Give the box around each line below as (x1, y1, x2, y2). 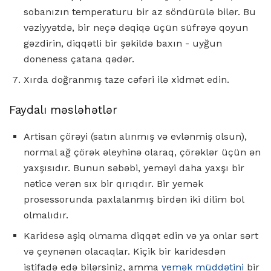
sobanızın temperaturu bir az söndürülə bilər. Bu (24, 5, 256, 18)
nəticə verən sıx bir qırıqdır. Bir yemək (24, 178, 203, 190)
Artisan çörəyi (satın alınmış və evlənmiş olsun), (24, 131, 247, 143)
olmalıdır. (24, 209, 68, 221)
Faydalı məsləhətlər (9, 103, 117, 117)
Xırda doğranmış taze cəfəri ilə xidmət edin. (24, 73, 229, 85)
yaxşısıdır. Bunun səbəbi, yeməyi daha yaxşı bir (24, 162, 244, 174)
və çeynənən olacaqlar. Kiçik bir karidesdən (24, 246, 226, 258)
